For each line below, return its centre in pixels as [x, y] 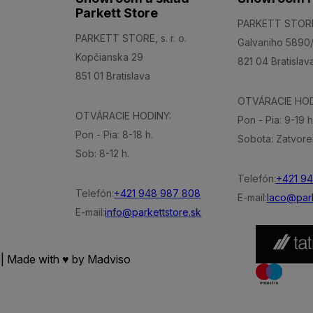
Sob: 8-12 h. [103, 154]
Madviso [109, 260]
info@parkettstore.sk [153, 212]
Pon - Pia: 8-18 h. [115, 135]
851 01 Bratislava [113, 76]
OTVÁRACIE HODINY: [124, 116]
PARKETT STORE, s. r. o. [131, 38]
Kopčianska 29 [110, 57]
